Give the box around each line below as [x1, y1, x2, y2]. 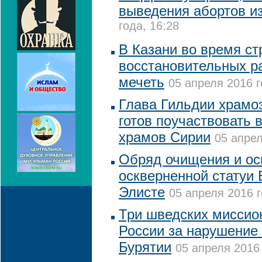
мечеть [119, 74, 164, 90]
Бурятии [119, 239, 171, 255]
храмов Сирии [119, 129, 211, 145]
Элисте [119, 184, 165, 200]
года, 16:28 [119, 19, 179, 35]
